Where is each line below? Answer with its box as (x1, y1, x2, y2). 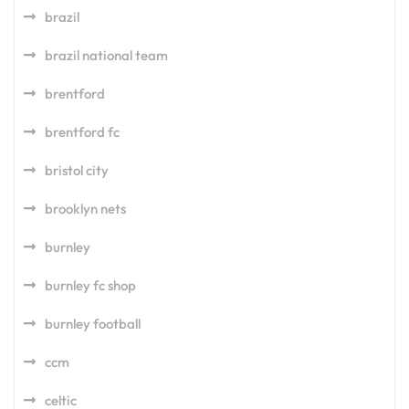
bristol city (45, 162, 109, 179)
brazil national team (45, 47, 168, 64)
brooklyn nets (45, 200, 126, 217)
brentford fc (45, 123, 120, 141)
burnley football (45, 315, 141, 332)
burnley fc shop (45, 277, 136, 294)
